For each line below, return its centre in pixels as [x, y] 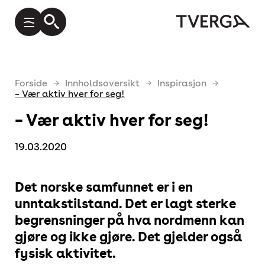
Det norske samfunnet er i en [104, 187]
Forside [31, 83]
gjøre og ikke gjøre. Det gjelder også [128, 236]
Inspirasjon [182, 83]
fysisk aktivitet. [65, 253]
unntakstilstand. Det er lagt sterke [125, 203]
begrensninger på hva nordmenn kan [130, 220]
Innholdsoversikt [102, 83]
